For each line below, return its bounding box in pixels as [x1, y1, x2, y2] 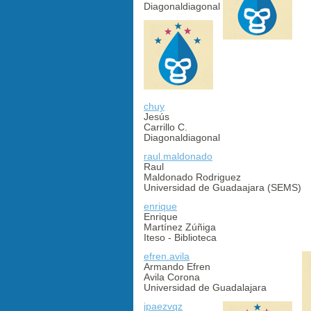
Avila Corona [144, 271, 200, 283]
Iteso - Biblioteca [144, 231, 217, 243]
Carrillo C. [144, 121, 187, 133]
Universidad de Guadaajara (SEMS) [144, 181, 301, 193]
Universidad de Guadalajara [144, 281, 267, 293]
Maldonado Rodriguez [144, 171, 241, 183]
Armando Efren [144, 260, 210, 272]
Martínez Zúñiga [144, 221, 216, 233]
